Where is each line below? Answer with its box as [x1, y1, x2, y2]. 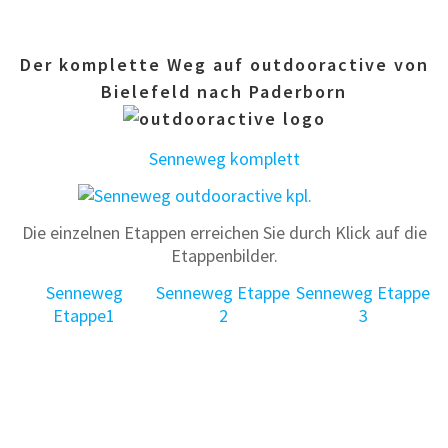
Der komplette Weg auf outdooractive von [19, 52, 429, 76]
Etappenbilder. [170, 243, 278, 267]
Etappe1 [53, 303, 115, 327]
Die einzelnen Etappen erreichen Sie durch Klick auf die [21, 220, 427, 244]
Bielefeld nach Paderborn [101, 79, 347, 103]
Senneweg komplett [148, 146, 300, 170]
